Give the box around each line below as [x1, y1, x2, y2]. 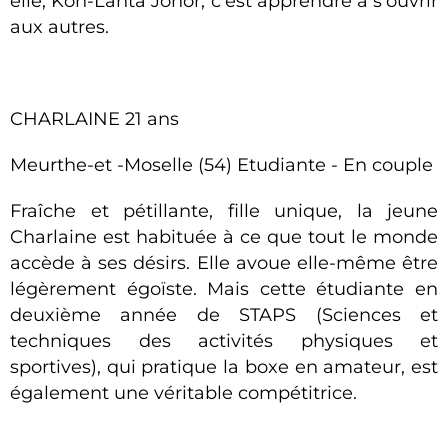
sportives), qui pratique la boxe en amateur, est [10, 356, 438, 378]
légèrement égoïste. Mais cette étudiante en [10, 278, 438, 300]
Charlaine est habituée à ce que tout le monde [10, 226, 438, 248]
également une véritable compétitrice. [10, 382, 357, 404]
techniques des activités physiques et [10, 330, 438, 352]
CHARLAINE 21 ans [10, 108, 179, 130]
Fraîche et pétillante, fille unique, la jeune [10, 200, 438, 222]
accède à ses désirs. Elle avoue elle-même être [10, 252, 438, 274]
